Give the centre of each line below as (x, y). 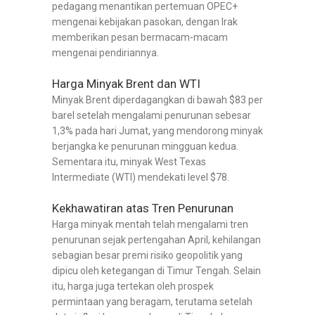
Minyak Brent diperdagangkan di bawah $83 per (157, 100)
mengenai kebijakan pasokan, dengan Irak (145, 22)
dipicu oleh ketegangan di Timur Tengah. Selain (156, 271)
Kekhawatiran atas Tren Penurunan (143, 208)
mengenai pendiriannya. (105, 53)
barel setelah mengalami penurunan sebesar (152, 116)
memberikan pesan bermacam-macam (140, 38)
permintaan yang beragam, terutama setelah (152, 302)
